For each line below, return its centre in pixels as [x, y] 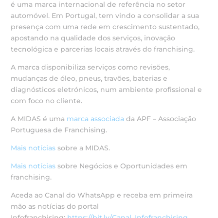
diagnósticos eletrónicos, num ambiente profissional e [107, 89]
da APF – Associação [160, 118]
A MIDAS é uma [39, 118]
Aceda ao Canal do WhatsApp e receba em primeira [102, 195]
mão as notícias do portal [55, 206]
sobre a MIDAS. [83, 148]
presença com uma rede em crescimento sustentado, [105, 27]
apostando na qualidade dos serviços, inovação [93, 38]
